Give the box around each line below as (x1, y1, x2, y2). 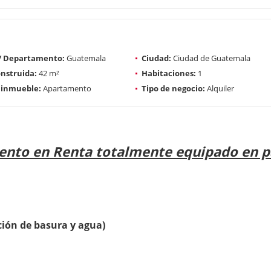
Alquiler (205, 82, 234, 94)
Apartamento (41, 82, 91, 94)
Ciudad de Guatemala (171, 52, 250, 64)
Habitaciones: (142, 67, 196, 79)
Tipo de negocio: (142, 82, 205, 94)
